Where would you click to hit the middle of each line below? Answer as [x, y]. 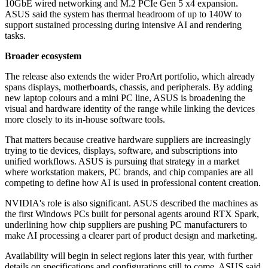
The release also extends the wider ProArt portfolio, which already [130, 77]
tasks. [15, 36]
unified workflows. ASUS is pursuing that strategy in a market [122, 162]
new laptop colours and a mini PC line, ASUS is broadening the [125, 98]
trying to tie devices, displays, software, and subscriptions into [121, 151]
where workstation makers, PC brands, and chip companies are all [129, 172]
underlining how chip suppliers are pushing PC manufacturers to [126, 225]
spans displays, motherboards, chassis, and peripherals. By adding [129, 87]
